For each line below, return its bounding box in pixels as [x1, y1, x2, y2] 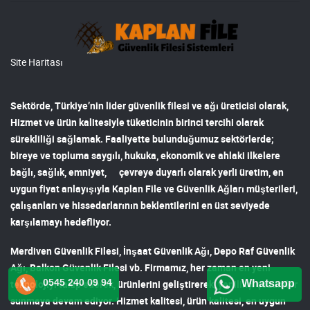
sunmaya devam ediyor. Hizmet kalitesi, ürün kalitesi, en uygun [10, 293, 286, 307]
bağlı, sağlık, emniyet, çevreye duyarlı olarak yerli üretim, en [10, 165, 284, 179]
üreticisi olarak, [219, 98, 289, 112]
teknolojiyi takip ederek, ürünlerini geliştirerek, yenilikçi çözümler [10, 277, 298, 291]
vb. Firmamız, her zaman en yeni [127, 260, 271, 274]
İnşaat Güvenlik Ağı [123, 244, 210, 257]
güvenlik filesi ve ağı [128, 98, 219, 112]
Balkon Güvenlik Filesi [30, 260, 127, 274]
